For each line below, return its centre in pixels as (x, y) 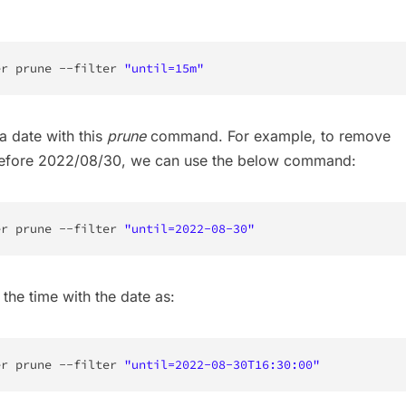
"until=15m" (164, 69)
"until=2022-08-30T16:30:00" (222, 365)
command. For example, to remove (268, 136)
